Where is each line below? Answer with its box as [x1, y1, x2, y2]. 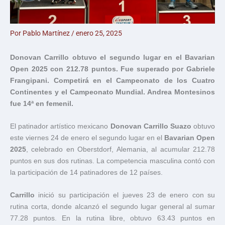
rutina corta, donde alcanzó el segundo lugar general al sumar [10, 202, 215, 210]
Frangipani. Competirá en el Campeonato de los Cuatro [10, 77, 215, 85]
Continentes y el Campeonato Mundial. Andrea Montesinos [10, 88, 215, 96]
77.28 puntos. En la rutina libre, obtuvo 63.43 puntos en [10, 214, 215, 222]
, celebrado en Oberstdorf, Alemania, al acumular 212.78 [26, 145, 215, 153]
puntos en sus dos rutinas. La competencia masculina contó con [10, 157, 215, 165]
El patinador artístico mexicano [10, 122, 110, 130]
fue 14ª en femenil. [10, 100, 73, 108]
